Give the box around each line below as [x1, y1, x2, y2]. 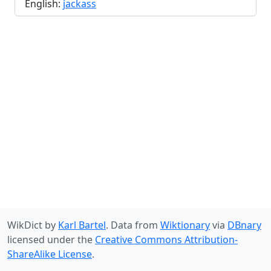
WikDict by [7, 218, 58, 232]
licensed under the [7, 233, 95, 246]
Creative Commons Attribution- [95, 233, 238, 246]
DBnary [227, 218, 261, 232]
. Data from [106, 218, 160, 232]
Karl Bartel [58, 218, 106, 232]
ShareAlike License [7, 247, 92, 261]
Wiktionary [160, 218, 210, 232]
